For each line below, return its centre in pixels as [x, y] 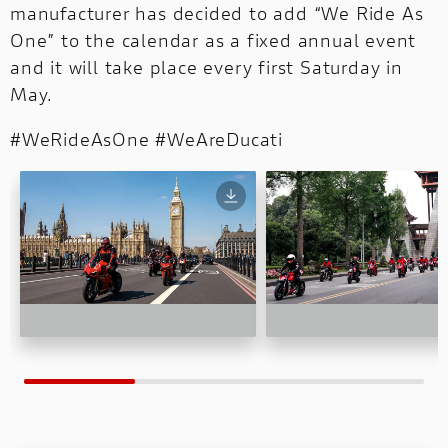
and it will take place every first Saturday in [206, 67]
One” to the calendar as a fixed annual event [213, 40]
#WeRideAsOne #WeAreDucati [149, 139]
